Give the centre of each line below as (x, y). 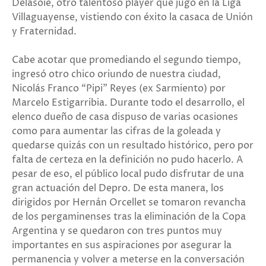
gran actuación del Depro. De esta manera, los (118, 188)
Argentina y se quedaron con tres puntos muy (117, 231)
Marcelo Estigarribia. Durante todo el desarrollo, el (128, 102)
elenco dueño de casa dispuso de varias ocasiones (125, 117)
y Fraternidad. (45, 31)
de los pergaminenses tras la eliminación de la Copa (129, 216)
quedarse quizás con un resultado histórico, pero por (133, 145)
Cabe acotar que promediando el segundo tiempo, (126, 60)
